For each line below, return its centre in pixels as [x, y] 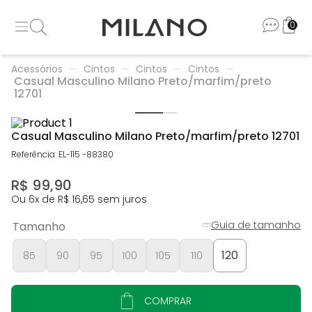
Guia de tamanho [256, 225]
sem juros [121, 199]
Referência [33, 154]
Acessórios [37, 69]
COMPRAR [168, 301]
